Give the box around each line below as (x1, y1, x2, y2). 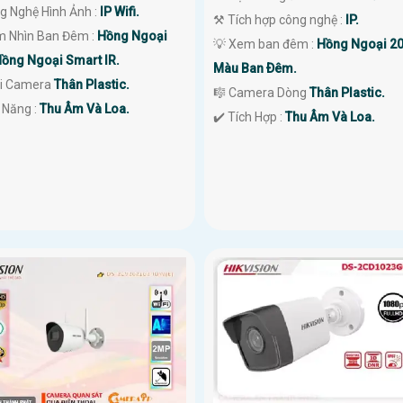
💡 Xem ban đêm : (212, 36, 317, 51)
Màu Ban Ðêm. (212, 60, 297, 76)
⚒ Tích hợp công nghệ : (212, 12, 345, 27)
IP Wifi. (100, 4, 140, 19)
